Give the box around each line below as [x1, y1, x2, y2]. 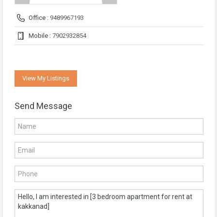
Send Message [15, 101, 72, 111]
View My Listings [22, 75, 69, 82]
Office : [27, 14, 50, 22]
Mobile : [27, 32, 52, 40]
